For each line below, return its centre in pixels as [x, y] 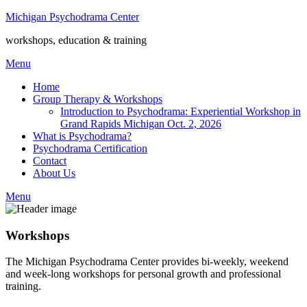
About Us [54, 173]
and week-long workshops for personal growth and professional [143, 274]
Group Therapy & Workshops [98, 99]
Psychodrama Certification [90, 148]
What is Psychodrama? [82, 136]
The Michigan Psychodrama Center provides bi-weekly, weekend [147, 262]
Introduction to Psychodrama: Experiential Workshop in [181, 111]
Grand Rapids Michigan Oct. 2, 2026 [141, 124]
